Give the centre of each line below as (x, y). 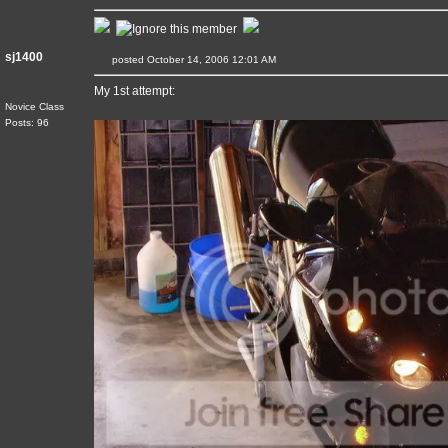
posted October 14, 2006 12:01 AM (204, 59)
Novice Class (34, 106)
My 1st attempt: (134, 91)
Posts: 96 (27, 122)
